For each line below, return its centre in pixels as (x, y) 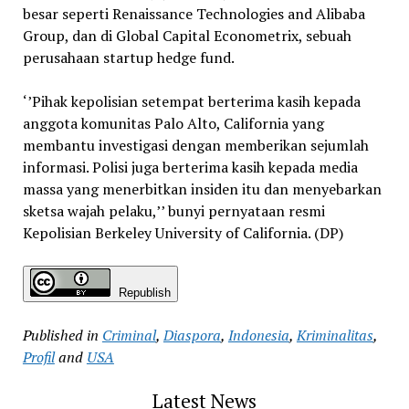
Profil (38, 357)
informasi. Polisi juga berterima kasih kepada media (190, 168)
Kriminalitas (335, 336)
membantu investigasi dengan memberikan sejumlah (195, 146)
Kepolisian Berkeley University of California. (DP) (183, 233)
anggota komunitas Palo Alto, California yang (173, 124)
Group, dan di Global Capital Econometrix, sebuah (187, 36)
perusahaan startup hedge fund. (128, 58)
